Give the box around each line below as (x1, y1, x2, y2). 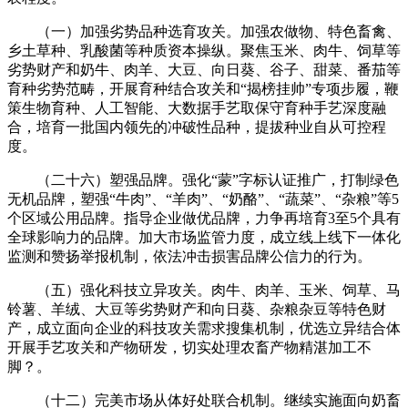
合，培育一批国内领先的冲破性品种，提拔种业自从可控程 (7, 118, 386, 135)
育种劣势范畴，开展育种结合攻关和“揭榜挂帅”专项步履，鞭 (7, 80, 399, 97)
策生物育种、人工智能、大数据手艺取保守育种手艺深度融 (7, 99, 386, 116)
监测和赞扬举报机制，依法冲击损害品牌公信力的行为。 (7, 248, 372, 264)
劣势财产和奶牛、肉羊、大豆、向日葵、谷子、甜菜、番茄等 (7, 61, 401, 77)
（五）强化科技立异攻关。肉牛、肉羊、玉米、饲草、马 (7, 281, 401, 298)
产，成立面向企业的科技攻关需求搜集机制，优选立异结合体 (7, 320, 401, 336)
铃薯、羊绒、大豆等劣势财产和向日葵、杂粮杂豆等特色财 (7, 301, 386, 317)
